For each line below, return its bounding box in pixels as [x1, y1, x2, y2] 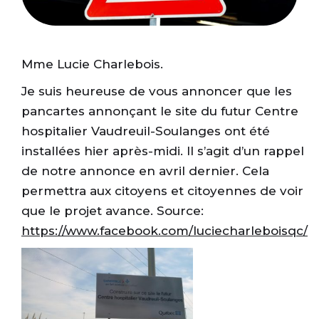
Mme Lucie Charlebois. [21, 57, 163, 72]
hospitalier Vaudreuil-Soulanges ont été [21, 124, 270, 139]
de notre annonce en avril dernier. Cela [21, 164, 269, 179]
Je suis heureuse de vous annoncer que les [21, 84, 292, 99]
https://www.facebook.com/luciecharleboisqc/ [21, 224, 308, 239]
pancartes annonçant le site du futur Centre [21, 104, 298, 119]
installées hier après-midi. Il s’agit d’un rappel [21, 144, 304, 159]
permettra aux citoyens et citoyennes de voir [21, 184, 303, 199]
